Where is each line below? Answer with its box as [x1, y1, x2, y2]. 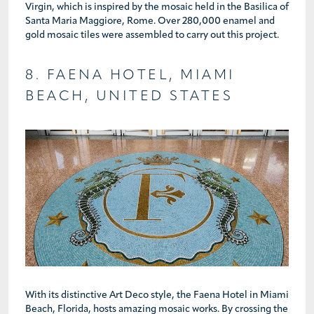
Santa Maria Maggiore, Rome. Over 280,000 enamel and [25, 15, 275, 27]
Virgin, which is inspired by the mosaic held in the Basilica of [25, 1, 289, 13]
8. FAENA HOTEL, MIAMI [25, 68, 235, 83]
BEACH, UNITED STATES [25, 89, 233, 104]
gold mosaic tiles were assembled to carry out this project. [25, 29, 279, 41]
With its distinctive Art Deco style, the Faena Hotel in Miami [25, 290, 289, 301]
